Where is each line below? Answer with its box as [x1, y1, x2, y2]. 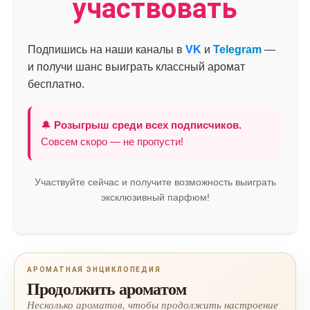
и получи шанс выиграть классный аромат [28, 60, 245, 73]
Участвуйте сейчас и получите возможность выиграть [34, 176, 276, 188]
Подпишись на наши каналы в [28, 43, 185, 55]
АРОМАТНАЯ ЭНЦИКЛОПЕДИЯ [27, 265, 161, 273]
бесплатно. [28, 77, 84, 90]
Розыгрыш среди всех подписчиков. [54, 118, 241, 131]
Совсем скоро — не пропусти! [41, 135, 183, 147]
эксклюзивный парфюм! [100, 191, 210, 203]
